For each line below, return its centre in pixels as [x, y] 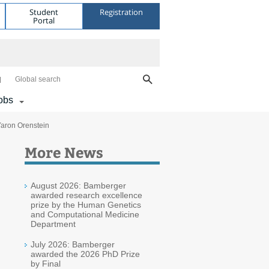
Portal [44, 20]
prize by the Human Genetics [86, 205]
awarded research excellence [86, 195]
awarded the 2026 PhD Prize [85, 254]
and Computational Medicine [85, 214]
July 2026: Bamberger [73, 244]
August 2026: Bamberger [78, 186]
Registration [121, 12]
